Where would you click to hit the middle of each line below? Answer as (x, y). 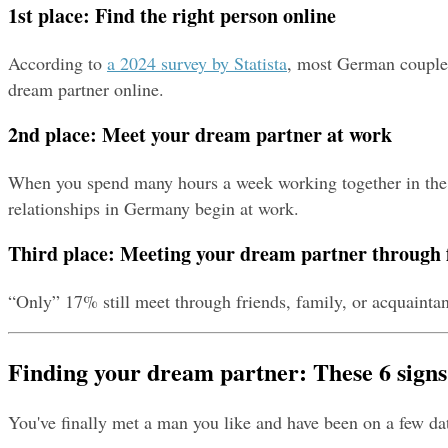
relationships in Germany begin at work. (153, 208)
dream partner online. (86, 89)
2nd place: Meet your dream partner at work (200, 135)
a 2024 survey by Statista (197, 63)
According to (57, 63)
